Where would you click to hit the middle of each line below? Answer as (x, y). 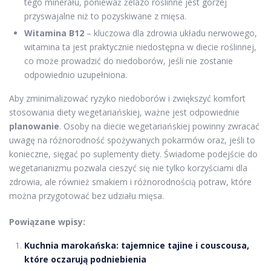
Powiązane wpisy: (47, 221)
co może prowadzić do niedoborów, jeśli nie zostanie (129, 60)
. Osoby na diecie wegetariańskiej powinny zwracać (159, 126)
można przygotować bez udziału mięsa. (87, 195)
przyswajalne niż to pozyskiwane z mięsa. (105, 16)
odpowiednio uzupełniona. (76, 74)
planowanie (34, 126)
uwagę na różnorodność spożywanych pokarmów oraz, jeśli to (132, 140)
